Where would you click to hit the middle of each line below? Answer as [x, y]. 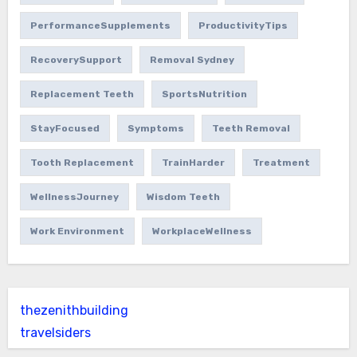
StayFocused [65, 128]
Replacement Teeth [82, 94]
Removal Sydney [192, 59]
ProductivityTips [243, 25]
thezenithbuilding [74, 310]
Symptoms [155, 128]
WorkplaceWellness [202, 231]
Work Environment [77, 231]
